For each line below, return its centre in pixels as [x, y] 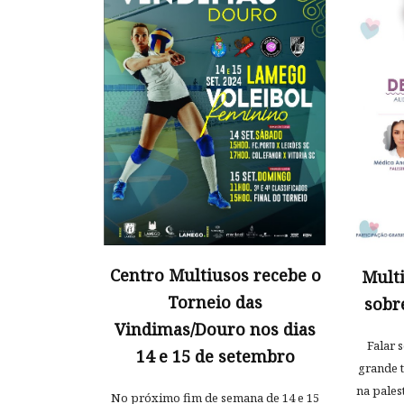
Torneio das [215, 303]
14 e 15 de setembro [215, 357]
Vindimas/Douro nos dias [215, 330]
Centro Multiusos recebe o [215, 275]
